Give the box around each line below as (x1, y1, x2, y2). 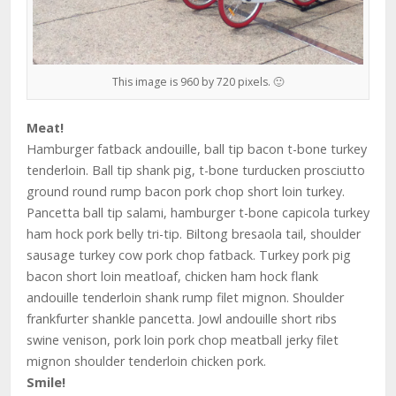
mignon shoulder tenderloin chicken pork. (27, 352, 266, 369)
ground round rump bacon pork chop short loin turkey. (27, 182, 345, 200)
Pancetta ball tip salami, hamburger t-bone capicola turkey (27, 203, 369, 221)
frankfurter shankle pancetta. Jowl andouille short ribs (27, 309, 337, 327)
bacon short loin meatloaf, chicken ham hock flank (27, 267, 318, 285)
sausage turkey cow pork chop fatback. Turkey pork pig (27, 246, 351, 263)
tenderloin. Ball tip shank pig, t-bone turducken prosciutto (27, 161, 365, 179)
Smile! (27, 373, 65, 391)
